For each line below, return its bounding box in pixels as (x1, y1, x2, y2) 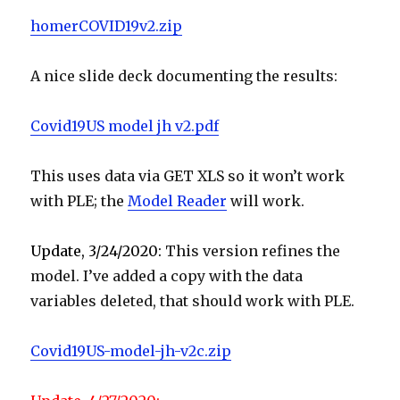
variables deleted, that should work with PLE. (30, 292, 355, 311)
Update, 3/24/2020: (30, 242, 162, 261)
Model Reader (128, 192, 228, 211)
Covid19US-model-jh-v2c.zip (30, 342, 232, 361)
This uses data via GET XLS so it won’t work (30, 167, 346, 186)
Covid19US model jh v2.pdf (30, 117, 220, 136)
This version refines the (162, 242, 341, 261)
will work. (227, 192, 305, 211)
